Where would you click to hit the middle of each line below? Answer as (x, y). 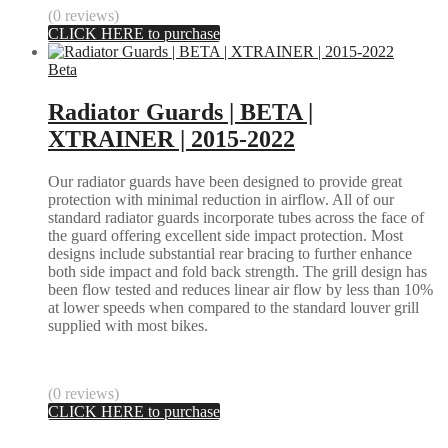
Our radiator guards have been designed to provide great (225, 182)
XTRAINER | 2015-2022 (171, 139)
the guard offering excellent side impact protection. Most (225, 236)
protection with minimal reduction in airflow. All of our (221, 200)
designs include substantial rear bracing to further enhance (230, 254)
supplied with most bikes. (128, 326)
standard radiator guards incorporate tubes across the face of (236, 218)
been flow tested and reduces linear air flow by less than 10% (240, 290)
